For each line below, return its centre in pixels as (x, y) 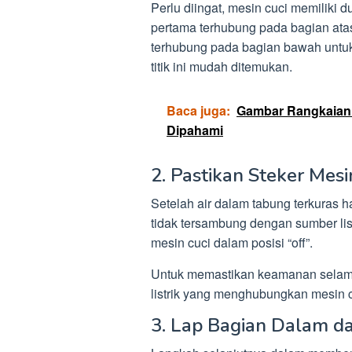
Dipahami (195, 130)
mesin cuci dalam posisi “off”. (232, 242)
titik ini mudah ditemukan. (222, 66)
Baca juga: (198, 110)
